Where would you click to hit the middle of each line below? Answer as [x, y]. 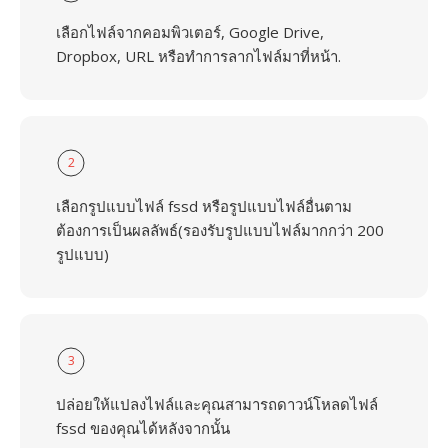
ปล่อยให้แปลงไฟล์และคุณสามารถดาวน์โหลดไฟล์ [217, 404]
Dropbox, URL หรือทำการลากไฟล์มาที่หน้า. [198, 56]
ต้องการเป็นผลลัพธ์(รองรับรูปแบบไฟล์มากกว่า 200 [220, 230]
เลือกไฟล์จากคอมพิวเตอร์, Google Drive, [190, 32]
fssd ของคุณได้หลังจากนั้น [143, 428]
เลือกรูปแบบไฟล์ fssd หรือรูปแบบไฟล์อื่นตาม [204, 206]
